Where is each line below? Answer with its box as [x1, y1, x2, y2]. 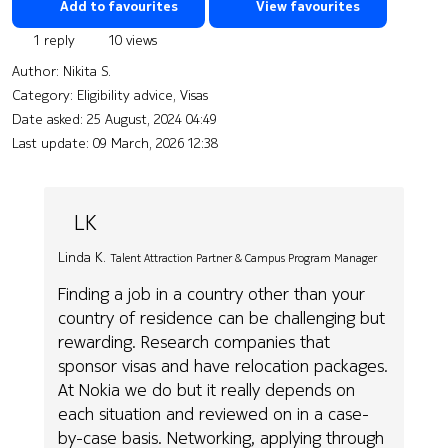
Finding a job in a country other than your [58, 281, 366, 307]
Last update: [12, 132, 93, 153]
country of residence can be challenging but [58, 305, 386, 331]
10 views [105, 29, 157, 50]
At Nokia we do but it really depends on [58, 377, 356, 403]
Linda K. [58, 246, 107, 267]
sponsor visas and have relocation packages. [58, 353, 389, 379]
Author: [12, 60, 63, 81]
